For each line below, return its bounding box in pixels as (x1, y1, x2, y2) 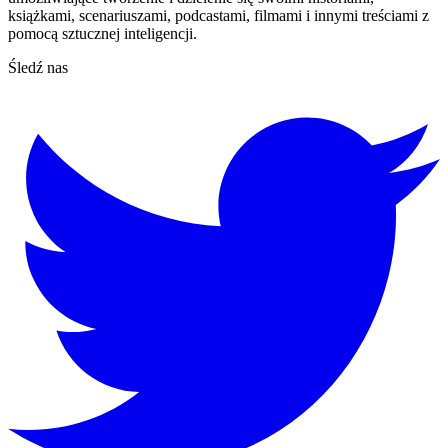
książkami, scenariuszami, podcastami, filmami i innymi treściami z (8, 7, 429, 25)
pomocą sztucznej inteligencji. (8, 25, 197, 43)
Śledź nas (8, 59, 68, 77)
